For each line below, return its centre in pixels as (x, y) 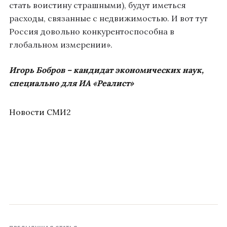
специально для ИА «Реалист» (71, 83)
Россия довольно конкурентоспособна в (92, 31)
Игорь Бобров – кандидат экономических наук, (106, 70)
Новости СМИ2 (40, 112)
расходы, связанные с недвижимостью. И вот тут (108, 18)
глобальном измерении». (61, 44)
